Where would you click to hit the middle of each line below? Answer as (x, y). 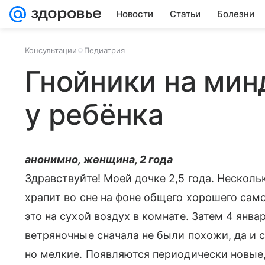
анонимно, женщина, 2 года (99, 159)
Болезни (236, 14)
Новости (135, 14)
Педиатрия (104, 50)
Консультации (51, 50)
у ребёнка (94, 114)
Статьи (185, 14)
